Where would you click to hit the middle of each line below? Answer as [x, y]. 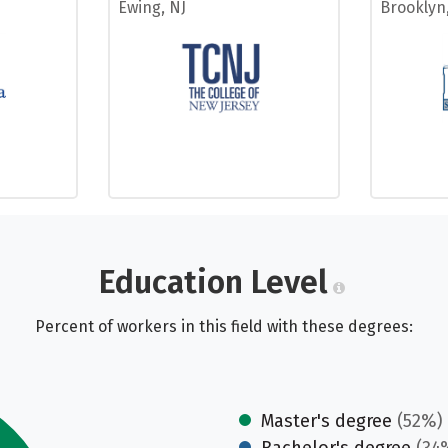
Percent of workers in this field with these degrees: [224, 326]
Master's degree [326, 421]
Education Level [213, 282]
